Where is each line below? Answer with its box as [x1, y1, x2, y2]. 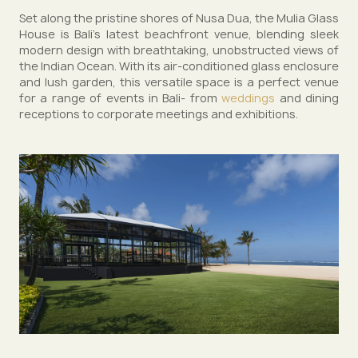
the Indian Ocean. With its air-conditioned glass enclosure [19, 58, 339, 74]
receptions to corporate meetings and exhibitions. [19, 106, 298, 121]
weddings [221, 90, 276, 105]
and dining [275, 90, 340, 105]
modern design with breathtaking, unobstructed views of [19, 42, 339, 58]
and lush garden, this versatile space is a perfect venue [19, 74, 339, 89]
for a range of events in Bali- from [19, 90, 222, 105]
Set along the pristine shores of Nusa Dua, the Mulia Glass [19, 10, 339, 26]
